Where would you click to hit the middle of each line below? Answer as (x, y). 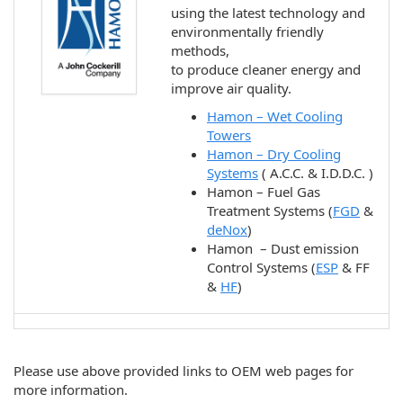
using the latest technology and (268, 12)
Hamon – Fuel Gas (264, 192)
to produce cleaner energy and (266, 69)
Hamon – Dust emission (283, 248)
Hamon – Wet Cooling (275, 116)
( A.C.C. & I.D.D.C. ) (316, 173)
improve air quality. (231, 88)
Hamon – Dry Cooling (274, 154)
